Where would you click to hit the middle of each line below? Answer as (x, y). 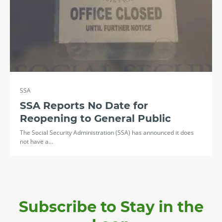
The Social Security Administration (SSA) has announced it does (107, 132)
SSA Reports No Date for (84, 105)
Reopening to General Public (95, 118)
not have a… (36, 141)
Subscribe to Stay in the (111, 207)
